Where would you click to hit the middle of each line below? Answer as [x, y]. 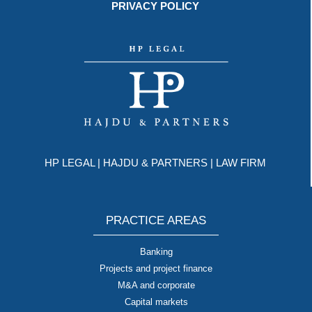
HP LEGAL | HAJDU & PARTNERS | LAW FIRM [155, 163]
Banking [156, 251]
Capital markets [156, 302]
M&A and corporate [156, 285]
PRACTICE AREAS [156, 220]
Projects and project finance [156, 268]
